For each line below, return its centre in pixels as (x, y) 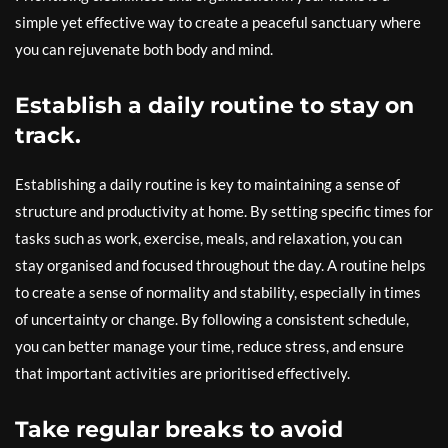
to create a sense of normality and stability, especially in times (218, 292)
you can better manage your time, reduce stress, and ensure (209, 346)
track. (48, 135)
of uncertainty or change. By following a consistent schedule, (212, 319)
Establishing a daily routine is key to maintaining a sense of (207, 184)
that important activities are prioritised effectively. (182, 373)
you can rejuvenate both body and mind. (144, 49)
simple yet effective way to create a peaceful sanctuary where (218, 22)
